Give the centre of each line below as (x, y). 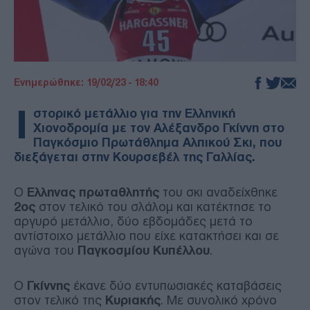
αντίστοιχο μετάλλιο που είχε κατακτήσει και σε (146, 236)
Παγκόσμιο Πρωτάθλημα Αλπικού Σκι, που (157, 142)
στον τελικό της (60, 300)
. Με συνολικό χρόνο (219, 300)
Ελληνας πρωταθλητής (93, 192)
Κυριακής (133, 300)
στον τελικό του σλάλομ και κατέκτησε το (155, 207)
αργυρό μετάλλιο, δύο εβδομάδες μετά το (133, 221)
